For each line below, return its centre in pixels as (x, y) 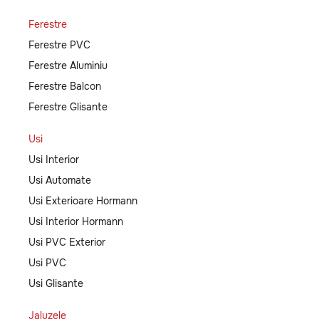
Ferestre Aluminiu (68, 66)
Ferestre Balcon (65, 87)
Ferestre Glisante (68, 107)
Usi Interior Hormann (76, 222)
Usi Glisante (56, 284)
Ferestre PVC (59, 45)
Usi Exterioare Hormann (83, 201)
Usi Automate (60, 181)
